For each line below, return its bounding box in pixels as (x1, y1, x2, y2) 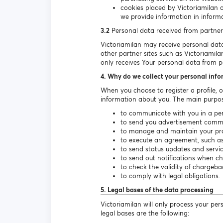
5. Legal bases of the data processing (101, 186, 214, 194)
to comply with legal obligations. (120, 172, 220, 180)
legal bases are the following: (101, 209, 189, 218)
